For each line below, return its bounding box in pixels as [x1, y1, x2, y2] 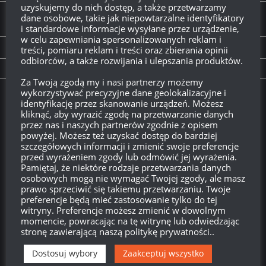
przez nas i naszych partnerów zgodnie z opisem [21, 119, 218, 131]
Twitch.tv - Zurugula [9, 94, 97, 107]
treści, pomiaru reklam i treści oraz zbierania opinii [21, 44, 228, 56]
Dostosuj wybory [32, 248, 97, 259]
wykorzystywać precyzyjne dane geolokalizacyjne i [21, 87, 226, 99]
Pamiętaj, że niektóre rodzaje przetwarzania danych [21, 161, 231, 173]
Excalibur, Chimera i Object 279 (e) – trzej [50, 6, 216, 18]
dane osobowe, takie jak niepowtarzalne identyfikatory [21, 12, 244, 24]
